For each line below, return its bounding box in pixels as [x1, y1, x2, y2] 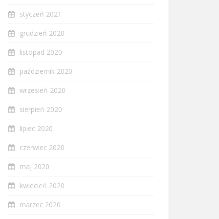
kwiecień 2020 [20, 181, 65, 190]
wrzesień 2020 [20, 86, 66, 95]
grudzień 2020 [20, 28, 65, 38]
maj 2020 [20, 162, 49, 171]
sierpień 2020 [20, 105, 62, 114]
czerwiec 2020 [20, 143, 65, 152]
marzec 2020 [20, 200, 61, 209]
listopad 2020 [20, 47, 62, 57]
